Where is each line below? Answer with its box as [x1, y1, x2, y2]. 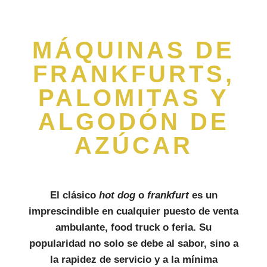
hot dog [98, 190, 135, 201]
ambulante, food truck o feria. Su [55, 222, 212, 233]
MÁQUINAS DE [32, 37, 235, 63]
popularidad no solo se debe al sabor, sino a [29, 238, 238, 249]
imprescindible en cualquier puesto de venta [29, 206, 238, 217]
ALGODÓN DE [38, 108, 229, 135]
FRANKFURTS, [32, 61, 235, 87]
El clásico [49, 190, 99, 201]
